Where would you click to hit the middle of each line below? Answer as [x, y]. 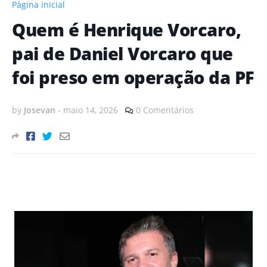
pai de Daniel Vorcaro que [122, 54]
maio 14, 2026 [91, 110]
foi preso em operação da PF [133, 77]
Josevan [40, 110]
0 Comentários [165, 110]
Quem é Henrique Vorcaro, [126, 30]
